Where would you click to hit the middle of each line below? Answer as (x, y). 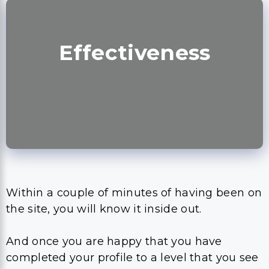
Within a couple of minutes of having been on (134, 192)
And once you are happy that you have (114, 241)
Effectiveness (134, 52)
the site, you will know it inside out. (104, 209)
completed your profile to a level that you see (132, 257)
